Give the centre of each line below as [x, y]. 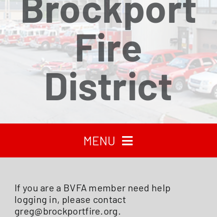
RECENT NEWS [108, 209]
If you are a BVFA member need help [93, 187]
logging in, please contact [70, 199]
